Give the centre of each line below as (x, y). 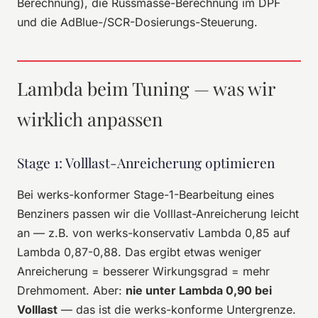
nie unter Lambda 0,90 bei (199, 290)
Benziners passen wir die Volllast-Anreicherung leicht (158, 213)
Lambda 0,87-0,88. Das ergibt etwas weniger (139, 252)
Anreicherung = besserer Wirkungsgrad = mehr (143, 271)
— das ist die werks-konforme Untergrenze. (177, 309)
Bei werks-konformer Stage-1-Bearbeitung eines (146, 194)
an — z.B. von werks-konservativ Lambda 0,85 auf (154, 232)
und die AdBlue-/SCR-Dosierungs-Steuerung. (137, 22)
